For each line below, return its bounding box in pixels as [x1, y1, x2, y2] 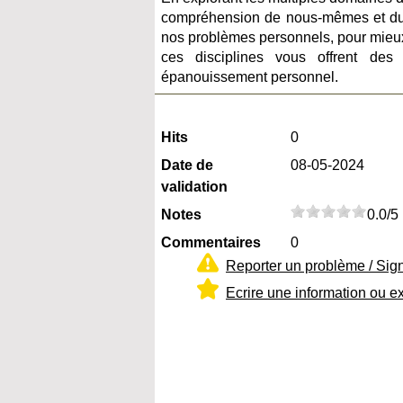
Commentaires [161, 234, 261, 250]
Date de [161, 157, 213, 173]
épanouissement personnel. [161, 68, 338, 85]
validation [161, 178, 228, 194]
